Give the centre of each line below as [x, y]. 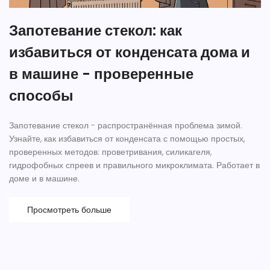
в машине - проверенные [101, 74]
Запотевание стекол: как [96, 31]
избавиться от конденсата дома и [130, 52]
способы [41, 96]
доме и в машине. [44, 179]
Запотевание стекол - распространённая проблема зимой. [126, 126]
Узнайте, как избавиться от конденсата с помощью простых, [127, 139]
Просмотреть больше [69, 210]
